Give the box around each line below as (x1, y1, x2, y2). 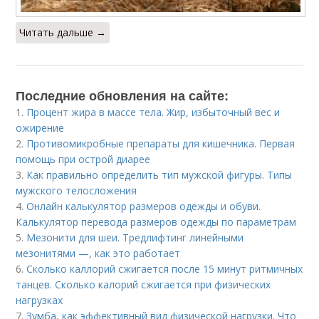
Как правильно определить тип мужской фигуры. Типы (26, 167, 293, 182)
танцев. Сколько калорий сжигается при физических (16, 277, 271, 291)
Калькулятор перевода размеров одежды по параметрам (16, 214, 297, 229)
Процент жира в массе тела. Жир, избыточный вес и (26, 105, 281, 119)
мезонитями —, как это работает (16, 246, 181, 260)
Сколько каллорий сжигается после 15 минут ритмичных (26, 261, 303, 276)
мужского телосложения (16, 183, 137, 197)
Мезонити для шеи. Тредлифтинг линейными (26, 230, 244, 244)
